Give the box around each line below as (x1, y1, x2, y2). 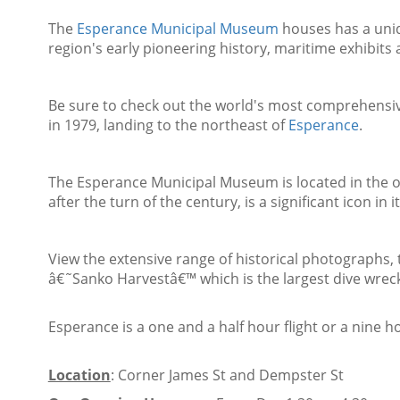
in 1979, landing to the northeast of (47, 115, 288, 135)
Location (47, 365, 111, 385)
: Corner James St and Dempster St (110, 365, 344, 385)
